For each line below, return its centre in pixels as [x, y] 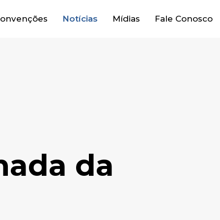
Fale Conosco [184, 19]
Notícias [80, 19]
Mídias [126, 19]
